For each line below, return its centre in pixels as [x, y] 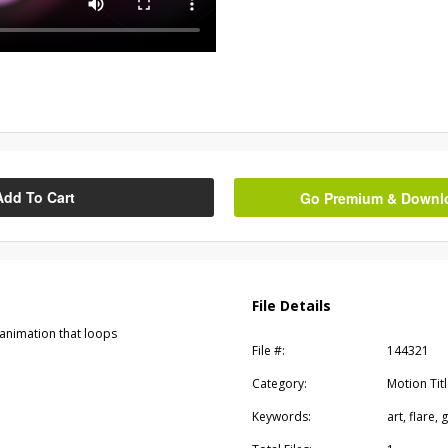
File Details [291, 305]
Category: [279, 383]
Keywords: [281, 416]
